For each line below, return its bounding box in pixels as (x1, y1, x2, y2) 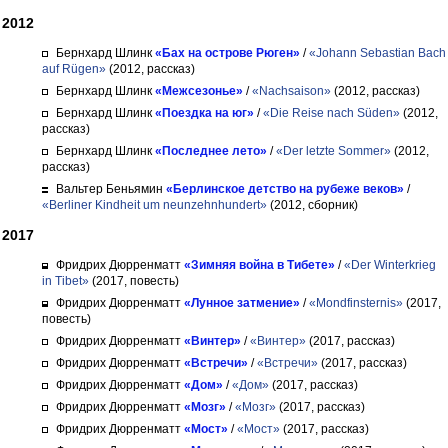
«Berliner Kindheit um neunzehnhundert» (42, 198, 267, 212)
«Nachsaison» (252, 84, 331, 98)
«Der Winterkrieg (344, 258, 436, 272)
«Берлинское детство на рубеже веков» (166, 182, 404, 196)
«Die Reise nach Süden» (263, 106, 400, 120)
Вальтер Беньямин (53, 182, 166, 196)
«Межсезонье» (155, 84, 243, 98)
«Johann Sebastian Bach (309, 46, 446, 60)
